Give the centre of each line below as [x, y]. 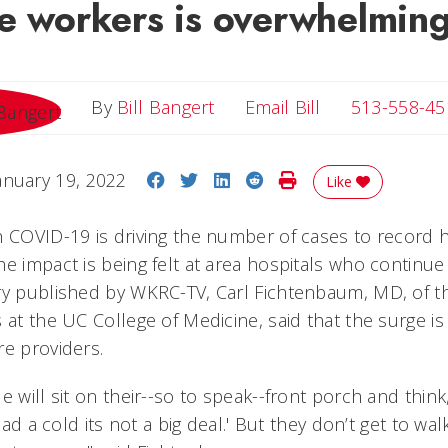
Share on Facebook [246, 179]
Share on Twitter [266, 179]
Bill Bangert [166, 107]
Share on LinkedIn [306, 179]
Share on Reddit [330, 179]
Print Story [340, 179]
